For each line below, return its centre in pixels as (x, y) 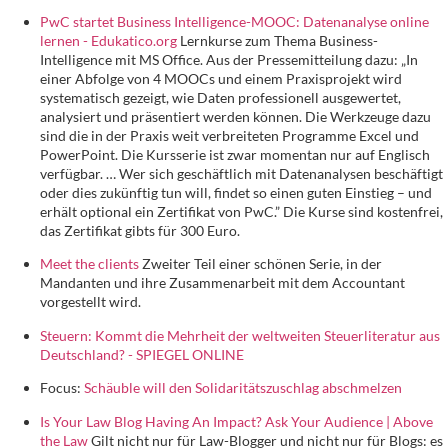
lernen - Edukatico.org (108, 40)
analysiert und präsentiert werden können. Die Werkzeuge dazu (235, 116)
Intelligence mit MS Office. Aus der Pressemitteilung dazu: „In (229, 59)
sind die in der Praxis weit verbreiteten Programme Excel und (229, 135)
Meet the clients (89, 264)
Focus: (62, 388)
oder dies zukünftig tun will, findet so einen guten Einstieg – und (236, 192)
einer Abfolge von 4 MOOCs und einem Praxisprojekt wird (221, 78)
